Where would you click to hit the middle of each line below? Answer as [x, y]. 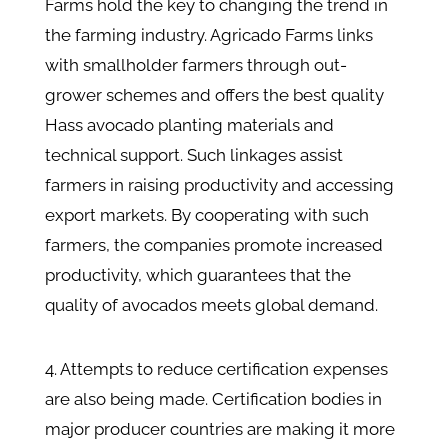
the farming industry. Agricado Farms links [208, 35]
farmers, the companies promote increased [213, 245]
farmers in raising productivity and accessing [219, 185]
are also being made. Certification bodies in [213, 399]
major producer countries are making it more [219, 429]
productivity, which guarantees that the [197, 275]
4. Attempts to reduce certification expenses [216, 369]
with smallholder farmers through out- [195, 65]
